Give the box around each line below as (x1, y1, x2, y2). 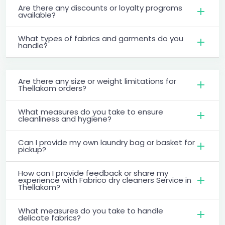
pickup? (18, 144, 46, 155)
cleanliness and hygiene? (18, 113, 111, 124)
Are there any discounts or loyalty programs (18, 2, 182, 13)
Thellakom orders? (18, 82, 86, 93)
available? (18, 9, 56, 20)
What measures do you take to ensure (18, 106, 163, 117)
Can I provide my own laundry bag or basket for (18, 137, 195, 148)
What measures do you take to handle (18, 205, 163, 216)
